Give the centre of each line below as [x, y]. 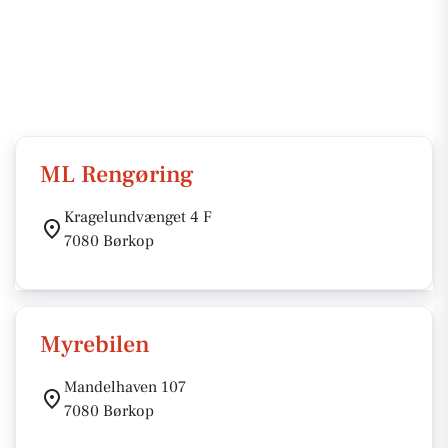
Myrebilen [95, 344]
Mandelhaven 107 [125, 387]
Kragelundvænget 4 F [138, 217]
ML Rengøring [117, 174]
